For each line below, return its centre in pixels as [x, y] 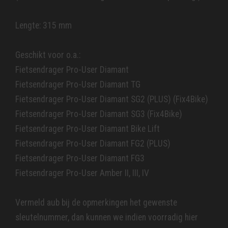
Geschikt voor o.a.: [48, 55]
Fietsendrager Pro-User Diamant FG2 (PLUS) [93, 144]
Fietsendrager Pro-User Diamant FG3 [80, 159]
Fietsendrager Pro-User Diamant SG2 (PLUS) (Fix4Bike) [112, 99]
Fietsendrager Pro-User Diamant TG [78, 85]
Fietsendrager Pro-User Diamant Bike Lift [88, 129]
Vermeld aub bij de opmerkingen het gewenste [96, 203]
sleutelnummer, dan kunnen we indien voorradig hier [107, 218]
